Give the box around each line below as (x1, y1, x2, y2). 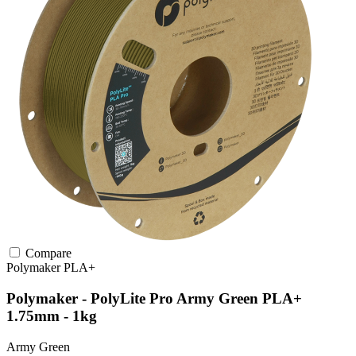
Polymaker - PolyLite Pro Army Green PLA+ (6, 289, 302, 307)
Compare (22, 246, 72, 261)
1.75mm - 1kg (6, 307, 97, 324)
